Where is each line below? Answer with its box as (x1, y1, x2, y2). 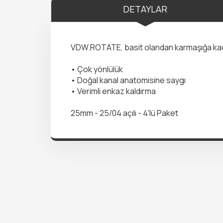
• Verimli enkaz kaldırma (71, 86, 156, 97)
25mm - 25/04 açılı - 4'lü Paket (71, 108, 178, 119)
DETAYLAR (123, 2, 168, 15)
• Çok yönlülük (71, 64, 123, 75)
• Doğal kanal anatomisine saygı (71, 75, 186, 86)
